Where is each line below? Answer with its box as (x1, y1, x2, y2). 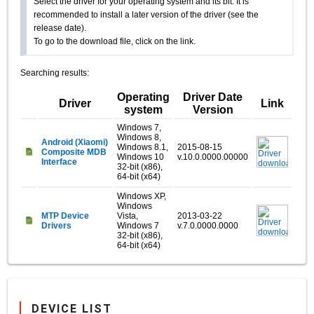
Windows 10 (117, 151, 165, 162)
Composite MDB (41, 146, 107, 157)
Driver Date (183, 90, 243, 103)
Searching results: (20, 68, 90, 78)
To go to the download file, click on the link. (34, 36, 196, 46)
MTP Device (41, 210, 90, 221)
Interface (41, 156, 78, 167)
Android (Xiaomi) (41, 137, 109, 147)
